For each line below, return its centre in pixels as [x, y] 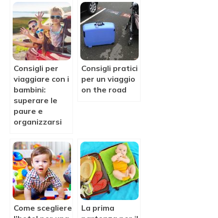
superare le [36, 100]
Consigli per [36, 68]
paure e [28, 111]
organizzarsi [38, 122]
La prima [98, 208]
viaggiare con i [41, 79]
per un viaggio [108, 79]
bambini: [30, 90]
